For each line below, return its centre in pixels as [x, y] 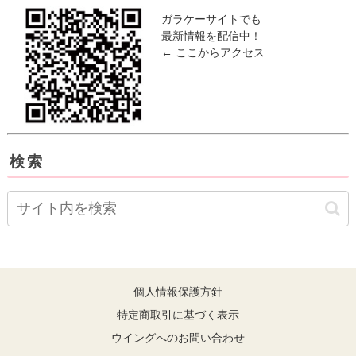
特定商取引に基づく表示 [178, 315]
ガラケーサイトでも [211, 19]
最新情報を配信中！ [211, 35]
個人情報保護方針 [178, 292]
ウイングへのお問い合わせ [178, 338]
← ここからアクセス [213, 52]
